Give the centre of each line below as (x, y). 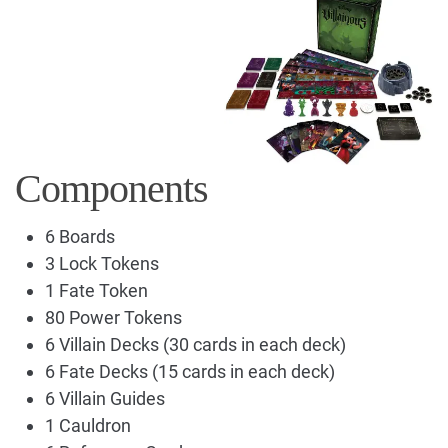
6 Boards (80, 236)
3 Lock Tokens (102, 263)
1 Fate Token (96, 290)
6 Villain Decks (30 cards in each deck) (195, 344)
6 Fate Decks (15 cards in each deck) (190, 371)
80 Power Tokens (113, 317)
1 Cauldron (88, 425)
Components (111, 188)
